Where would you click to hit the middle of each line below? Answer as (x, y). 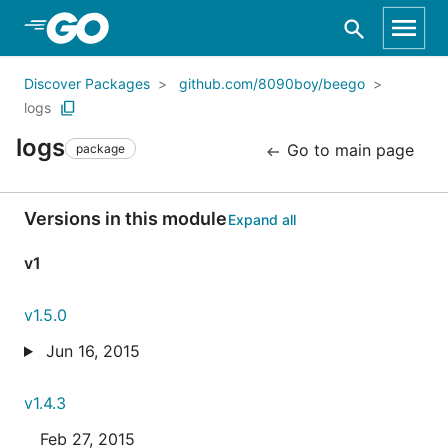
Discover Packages (87, 83)
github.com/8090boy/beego (272, 83)
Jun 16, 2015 (90, 351)
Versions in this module (125, 218)
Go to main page (348, 150)
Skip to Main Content (121, 27)
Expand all (262, 219)
